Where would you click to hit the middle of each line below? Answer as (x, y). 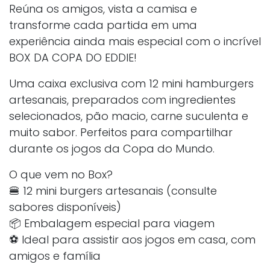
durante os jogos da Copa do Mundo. (112, 148)
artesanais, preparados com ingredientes (122, 99)
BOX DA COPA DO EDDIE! (73, 57)
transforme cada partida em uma (103, 25)
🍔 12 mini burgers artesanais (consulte (113, 190)
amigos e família (55, 256)
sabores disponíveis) (65, 207)
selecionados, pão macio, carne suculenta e (129, 116)
